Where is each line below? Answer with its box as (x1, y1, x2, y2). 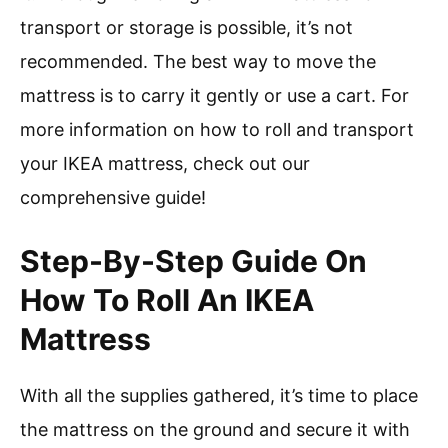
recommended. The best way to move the (20, 51, 376, 73)
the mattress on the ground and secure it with (20, 419, 410, 441)
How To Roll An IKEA (20, 282, 314, 319)
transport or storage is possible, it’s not (20, 17, 353, 39)
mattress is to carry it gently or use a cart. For (20, 85, 409, 107)
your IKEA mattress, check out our (20, 153, 310, 175)
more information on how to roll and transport (20, 119, 414, 141)
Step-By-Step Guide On (20, 243, 367, 280)
